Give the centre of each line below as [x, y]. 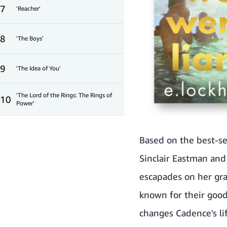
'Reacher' [28, 9]
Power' [25, 103]
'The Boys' [30, 39]
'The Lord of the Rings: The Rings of [64, 95]
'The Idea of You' [39, 68]
